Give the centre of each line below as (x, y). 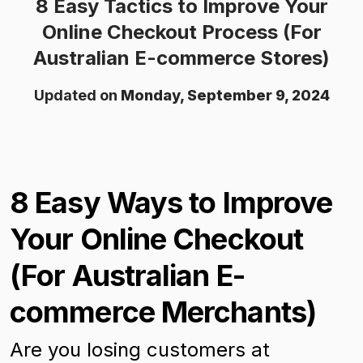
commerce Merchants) (163, 312)
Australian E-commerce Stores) (181, 58)
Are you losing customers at (140, 350)
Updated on (77, 95)
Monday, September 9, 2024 (225, 95)
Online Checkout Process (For (181, 32)
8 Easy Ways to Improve (171, 203)
